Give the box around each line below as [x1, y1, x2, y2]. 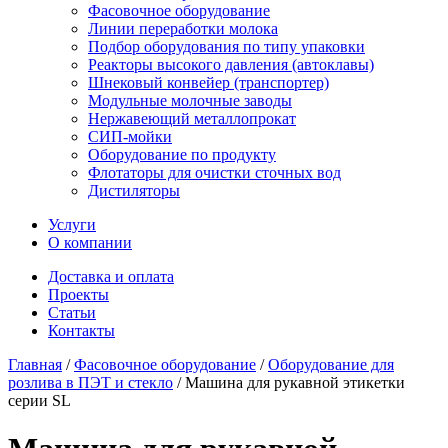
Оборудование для [268, 356, 394, 373]
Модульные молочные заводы [88, 92, 292, 109]
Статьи [48, 304, 96, 321]
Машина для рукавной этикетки [185, 374, 405, 391]
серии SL [8, 392, 71, 409]
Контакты [48, 322, 115, 339]
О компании [48, 234, 132, 251]
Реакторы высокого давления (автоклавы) [88, 56, 374, 73]
